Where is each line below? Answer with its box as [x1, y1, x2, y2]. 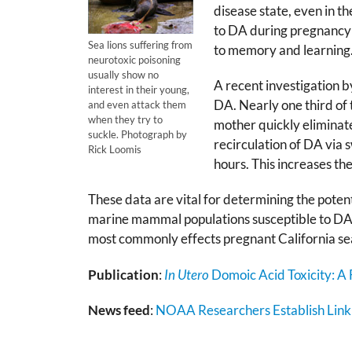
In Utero [164, 266, 209, 283]
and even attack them [88, 97, 186, 111]
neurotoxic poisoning [88, 53, 181, 66]
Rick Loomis [88, 142, 141, 156]
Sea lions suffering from [88, 38, 192, 51]
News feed [88, 302, 150, 319]
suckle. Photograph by [88, 127, 187, 141]
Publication [88, 266, 159, 283]
